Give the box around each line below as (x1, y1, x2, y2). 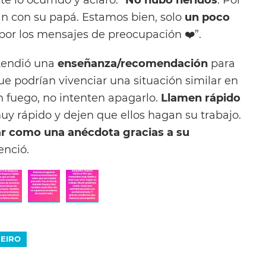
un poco (185, 10, 230, 23)
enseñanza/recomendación (58, 56, 208, 69)
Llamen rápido (161, 91, 240, 104)
